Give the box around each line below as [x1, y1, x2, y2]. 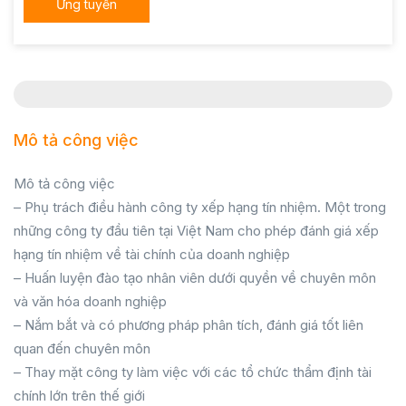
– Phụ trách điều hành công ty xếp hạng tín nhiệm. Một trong [14, 198, 386, 216]
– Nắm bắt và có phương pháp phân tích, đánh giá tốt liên [14, 316, 363, 333]
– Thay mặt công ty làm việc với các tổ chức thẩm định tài [14, 363, 372, 381]
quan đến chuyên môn [14, 340, 150, 357]
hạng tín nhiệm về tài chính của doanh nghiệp [14, 246, 290, 263]
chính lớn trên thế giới [14, 387, 145, 404]
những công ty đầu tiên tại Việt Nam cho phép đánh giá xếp [14, 222, 379, 239]
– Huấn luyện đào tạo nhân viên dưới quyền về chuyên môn [14, 269, 376, 286]
